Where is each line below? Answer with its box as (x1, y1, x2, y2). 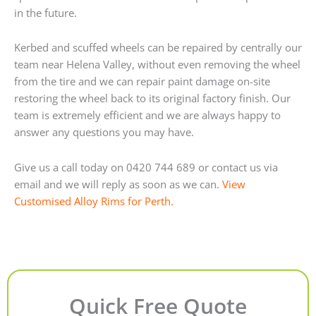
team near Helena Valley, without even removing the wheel (14, 57, 300, 72)
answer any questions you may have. (14, 125, 194, 140)
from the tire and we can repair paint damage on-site (14, 74, 270, 89)
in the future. (14, 5, 77, 20)
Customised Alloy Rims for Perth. (14, 193, 174, 208)
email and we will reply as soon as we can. (14, 176, 222, 191)
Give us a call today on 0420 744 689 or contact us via (14, 159, 278, 174)
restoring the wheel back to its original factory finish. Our (14, 91, 291, 106)
